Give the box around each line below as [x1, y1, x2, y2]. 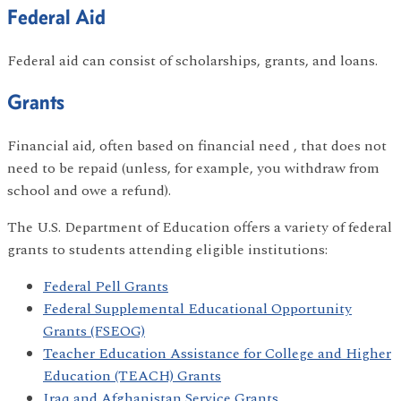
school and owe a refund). [7, 179, 171, 201]
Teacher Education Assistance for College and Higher [43, 342, 391, 364]
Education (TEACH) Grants [43, 364, 221, 387]
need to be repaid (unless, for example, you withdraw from [7, 157, 380, 179]
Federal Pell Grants [43, 275, 168, 297]
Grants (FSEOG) [43, 320, 145, 342]
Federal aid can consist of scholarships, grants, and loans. [7, 49, 378, 72]
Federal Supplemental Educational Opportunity [43, 297, 352, 320]
